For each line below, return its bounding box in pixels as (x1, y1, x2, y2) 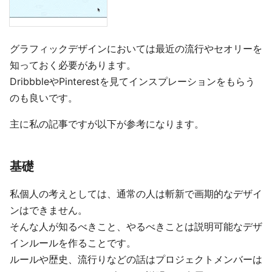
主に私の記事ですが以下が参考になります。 (10, 118, 204, 131)
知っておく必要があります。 (10, 59, 136, 72)
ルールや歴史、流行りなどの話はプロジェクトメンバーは (10, 253, 262, 266)
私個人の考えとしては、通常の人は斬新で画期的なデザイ (10, 188, 262, 200)
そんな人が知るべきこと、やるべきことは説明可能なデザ (10, 220, 262, 233)
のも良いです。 (10, 92, 78, 104)
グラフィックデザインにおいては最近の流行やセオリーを (10, 42, 262, 55)
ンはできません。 (10, 204, 87, 217)
